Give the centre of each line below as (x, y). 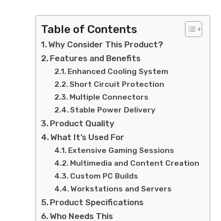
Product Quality (82, 123)
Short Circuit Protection (117, 84)
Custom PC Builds (104, 176)
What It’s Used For (88, 137)
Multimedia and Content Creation (135, 163)
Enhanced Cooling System (118, 72)
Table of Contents (89, 29)
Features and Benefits (95, 58)
